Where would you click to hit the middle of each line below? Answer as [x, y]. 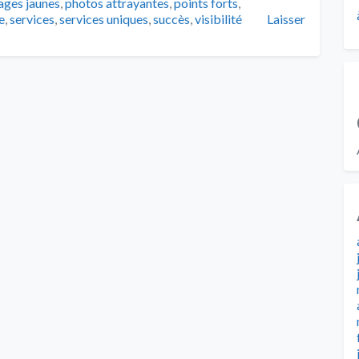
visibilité [218, 18]
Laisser [286, 18]
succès [171, 18]
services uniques [104, 18]
